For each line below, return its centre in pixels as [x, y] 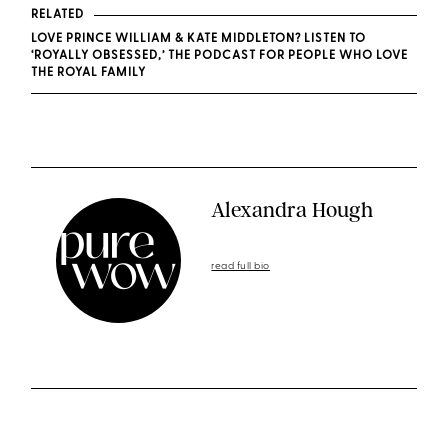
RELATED [57, 15]
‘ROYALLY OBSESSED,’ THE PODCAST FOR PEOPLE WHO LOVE [220, 56]
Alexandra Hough [292, 209]
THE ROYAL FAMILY [89, 73]
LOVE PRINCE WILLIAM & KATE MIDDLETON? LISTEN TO [199, 39]
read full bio [240, 266]
